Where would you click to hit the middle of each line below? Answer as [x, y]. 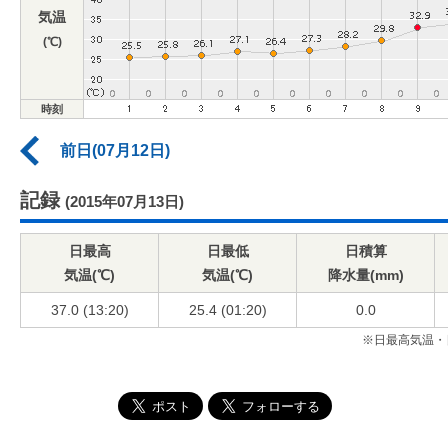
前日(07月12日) [115, 150]
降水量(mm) [365, 274]
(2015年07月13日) [124, 201]
